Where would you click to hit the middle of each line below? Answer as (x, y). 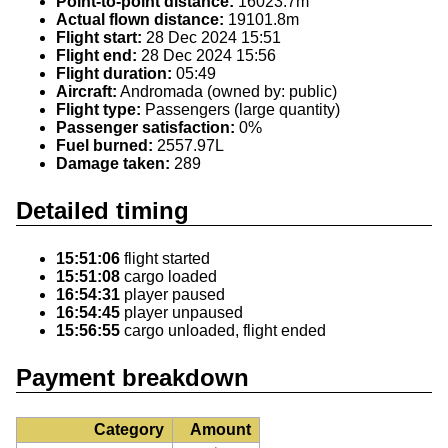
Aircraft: (86, 92)
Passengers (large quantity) (240, 110)
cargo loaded (168, 277)
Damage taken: (113, 164)
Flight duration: (114, 74)
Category (129, 430)
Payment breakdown (132, 378)
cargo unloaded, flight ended (223, 331)
